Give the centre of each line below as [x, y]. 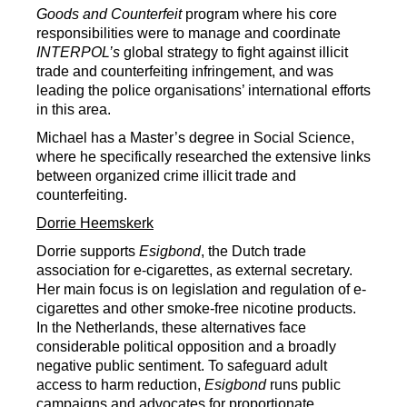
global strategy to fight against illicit [234, 52]
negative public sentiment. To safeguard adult [182, 366]
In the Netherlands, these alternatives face [171, 328]
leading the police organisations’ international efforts [203, 90]
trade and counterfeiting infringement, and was [185, 71]
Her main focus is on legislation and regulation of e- [201, 289]
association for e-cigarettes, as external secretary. [194, 270]
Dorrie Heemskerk [95, 223]
